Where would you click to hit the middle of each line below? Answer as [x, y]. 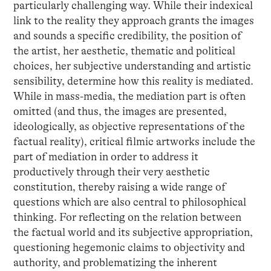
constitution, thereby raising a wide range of [119, 187]
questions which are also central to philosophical [129, 202]
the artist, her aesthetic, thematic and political [124, 51]
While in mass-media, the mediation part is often [129, 96]
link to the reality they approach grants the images [133, 20]
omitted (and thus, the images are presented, [120, 111]
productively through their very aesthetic [111, 171]
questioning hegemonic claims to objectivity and [129, 247]
